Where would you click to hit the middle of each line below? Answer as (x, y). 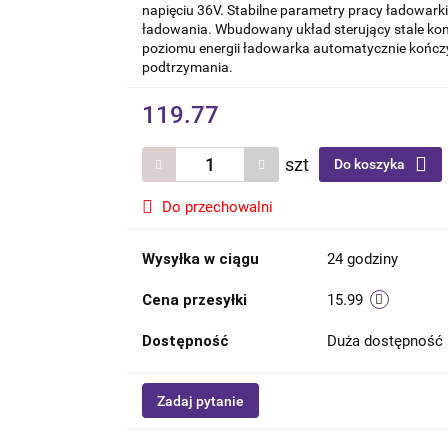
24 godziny (362, 259)
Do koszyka (370, 164)
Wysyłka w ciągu (200, 259)
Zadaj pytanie (200, 401)
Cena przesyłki (194, 300)
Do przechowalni (217, 207)
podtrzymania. (187, 67)
